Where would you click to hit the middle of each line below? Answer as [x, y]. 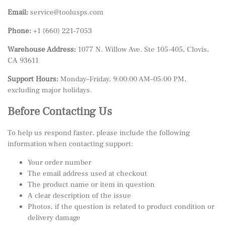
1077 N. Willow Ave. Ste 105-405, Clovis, [142, 49]
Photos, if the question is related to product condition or [121, 207]
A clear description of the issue [79, 196]
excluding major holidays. [50, 90]
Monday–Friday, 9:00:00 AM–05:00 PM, [122, 79]
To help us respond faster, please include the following [99, 133]
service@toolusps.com [66, 12]
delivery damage [54, 218]
